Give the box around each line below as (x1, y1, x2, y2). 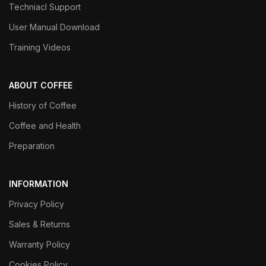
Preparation (9, 140, 55, 151)
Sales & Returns (9, 218, 70, 229)
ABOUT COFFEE (9, 80, 72, 90)
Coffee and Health (9, 120, 81, 131)
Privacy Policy (9, 198, 64, 209)
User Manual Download (9, 21, 100, 32)
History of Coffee (9, 100, 77, 110)
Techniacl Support (9, 1, 81, 12)
